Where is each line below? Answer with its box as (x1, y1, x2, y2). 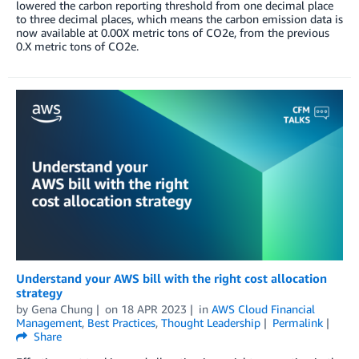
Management (16, 315, 82, 329)
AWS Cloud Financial (211, 301, 315, 316)
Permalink (272, 315, 323, 329)
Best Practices (87, 315, 155, 329)
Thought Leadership (161, 315, 260, 329)
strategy (16, 284, 63, 300)
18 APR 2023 (120, 301, 187, 316)
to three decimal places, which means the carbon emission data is (16, 11, 343, 26)
